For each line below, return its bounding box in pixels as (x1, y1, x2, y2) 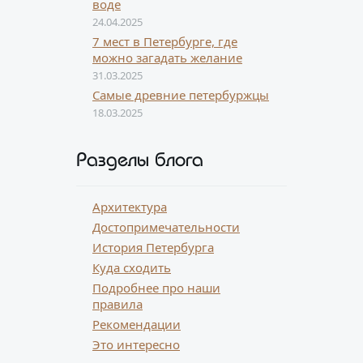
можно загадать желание (92, 49, 242, 66)
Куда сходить (92, 259, 171, 275)
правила (92, 296, 143, 312)
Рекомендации (92, 316, 181, 332)
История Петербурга (92, 239, 214, 255)
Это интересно (92, 336, 180, 352)
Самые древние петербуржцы (92, 87, 269, 103)
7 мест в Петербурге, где (92, 33, 237, 49)
